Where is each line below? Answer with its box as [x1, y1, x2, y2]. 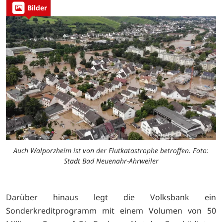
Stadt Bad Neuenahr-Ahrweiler [63, 156, 159, 166]
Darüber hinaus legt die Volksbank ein [6, 192, 216, 203]
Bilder [27, 3, 47, 13]
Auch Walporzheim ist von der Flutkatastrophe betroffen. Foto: [13, 146, 209, 156]
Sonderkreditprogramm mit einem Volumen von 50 [6, 205, 216, 217]
